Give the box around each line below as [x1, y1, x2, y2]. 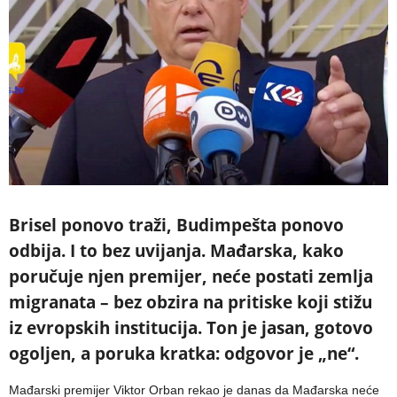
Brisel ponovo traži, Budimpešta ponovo [9, 213, 344, 237]
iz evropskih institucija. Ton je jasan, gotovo [9, 315, 373, 339]
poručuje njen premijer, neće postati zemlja [9, 264, 373, 288]
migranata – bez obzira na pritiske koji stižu [9, 290, 372, 314]
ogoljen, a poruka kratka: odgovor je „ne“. [9, 341, 359, 365]
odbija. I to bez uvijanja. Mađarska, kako [9, 238, 344, 262]
